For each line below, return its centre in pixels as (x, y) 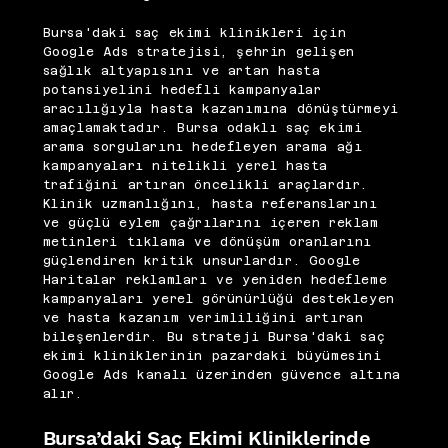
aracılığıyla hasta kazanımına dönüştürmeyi (220, 109)
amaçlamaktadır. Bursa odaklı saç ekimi (202, 128)
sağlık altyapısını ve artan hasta (181, 71)
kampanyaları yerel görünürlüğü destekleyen (218, 299)
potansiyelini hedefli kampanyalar (182, 90)
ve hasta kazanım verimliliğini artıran (203, 318)
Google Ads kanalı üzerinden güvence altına (221, 375)
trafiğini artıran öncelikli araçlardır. (205, 185)
